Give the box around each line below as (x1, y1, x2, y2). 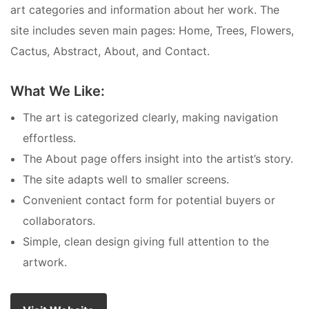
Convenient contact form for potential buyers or (23, 193, 275, 208)
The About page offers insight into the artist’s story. (23, 152, 293, 166)
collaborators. (23, 214, 95, 228)
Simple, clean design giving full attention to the (23, 235, 269, 249)
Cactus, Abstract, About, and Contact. (10, 44, 210, 59)
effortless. (23, 131, 76, 146)
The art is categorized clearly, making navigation (23, 110, 278, 125)
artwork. (23, 255, 67, 270)
